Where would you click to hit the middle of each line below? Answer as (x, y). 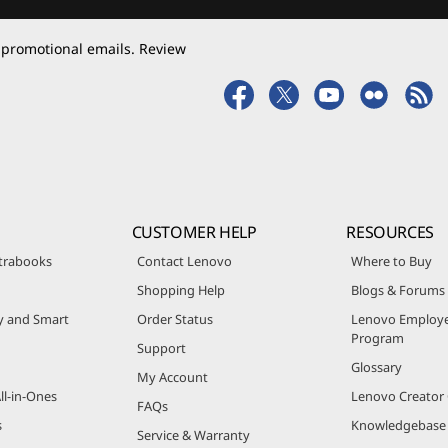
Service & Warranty (193, 434)
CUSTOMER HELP (194, 231)
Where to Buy (392, 260)
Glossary (377, 366)
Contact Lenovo (184, 260)
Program (378, 337)
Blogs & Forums (398, 289)
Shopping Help (180, 289)
